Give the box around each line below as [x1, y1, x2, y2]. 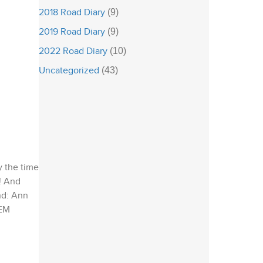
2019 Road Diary [39, 26, 105, 38]
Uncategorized [39, 65, 99, 76]
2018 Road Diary [39, 7, 105, 18]
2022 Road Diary [39, 46, 107, 57]
